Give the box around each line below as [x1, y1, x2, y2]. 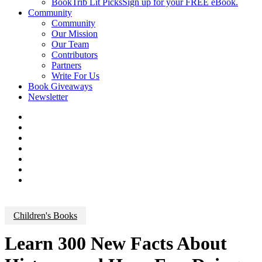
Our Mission [51, 29, 98, 39]
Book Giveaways [28, 81, 92, 91]
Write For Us [51, 71, 99, 81]
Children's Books [13, 210, 77, 220]
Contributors [51, 50, 98, 60]
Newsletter [28, 92, 68, 102]
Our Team [51, 39, 89, 49]
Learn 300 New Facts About [5, 232, 227, 254]
